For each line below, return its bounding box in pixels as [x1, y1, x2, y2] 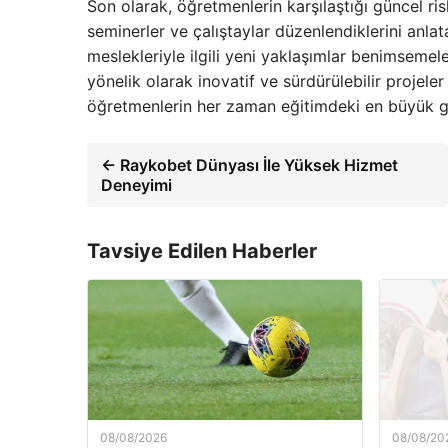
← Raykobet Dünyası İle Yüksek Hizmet [101, 155, 398, 176]
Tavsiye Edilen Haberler [87, 239, 317, 264]
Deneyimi [101, 175, 172, 196]
